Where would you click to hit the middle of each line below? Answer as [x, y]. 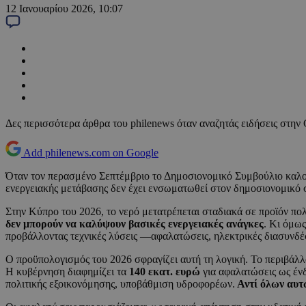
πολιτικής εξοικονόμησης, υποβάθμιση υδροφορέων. [120, 284]
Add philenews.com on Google [91, 153]
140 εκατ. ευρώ [166, 272]
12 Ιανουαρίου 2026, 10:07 [64, 9]
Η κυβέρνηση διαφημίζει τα [67, 272]
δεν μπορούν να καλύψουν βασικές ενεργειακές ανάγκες [135, 224]
